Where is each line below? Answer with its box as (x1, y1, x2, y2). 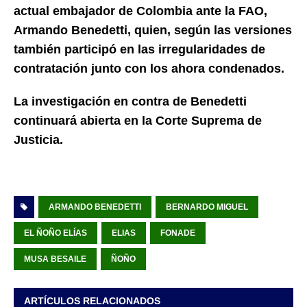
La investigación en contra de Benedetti (14, 94, 247, 108)
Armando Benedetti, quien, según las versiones (14, 23, 292, 37)
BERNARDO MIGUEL (166, 201, 248, 212)
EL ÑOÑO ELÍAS (24, 228, 87, 238)
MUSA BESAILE (24, 254, 86, 264)
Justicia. (14, 132, 63, 147)
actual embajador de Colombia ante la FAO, (14, 3, 267, 18)
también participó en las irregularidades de (14, 42, 265, 56)
